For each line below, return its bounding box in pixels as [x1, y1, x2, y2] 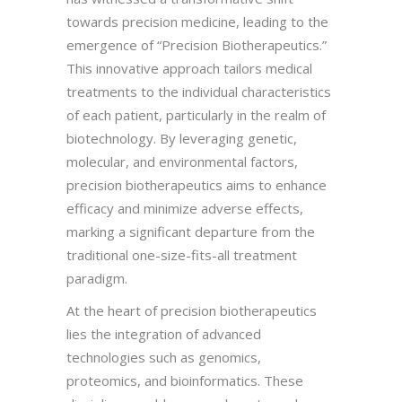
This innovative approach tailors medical [66, 58, 312, 77]
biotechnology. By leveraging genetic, [66, 128, 297, 147]
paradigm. [66, 268, 127, 287]
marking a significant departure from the [66, 222, 315, 240]
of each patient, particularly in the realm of [66, 105, 326, 124]
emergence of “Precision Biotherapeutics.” [66, 35, 327, 54]
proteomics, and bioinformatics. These [66, 371, 303, 389]
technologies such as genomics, [66, 347, 261, 366]
